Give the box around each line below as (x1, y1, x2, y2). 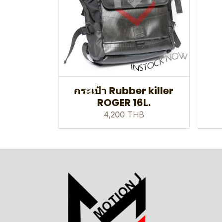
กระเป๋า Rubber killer (74, 84, 174, 98)
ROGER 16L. (97, 96, 151, 110)
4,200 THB (103, 110, 144, 120)
